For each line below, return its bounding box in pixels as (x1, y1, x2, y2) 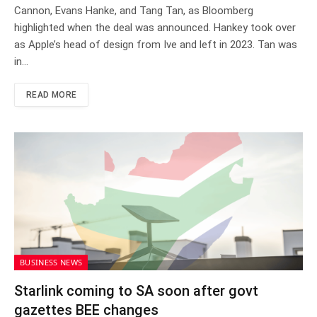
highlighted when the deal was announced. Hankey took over (14, 21, 296, 35)
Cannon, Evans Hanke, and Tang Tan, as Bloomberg (14, 4, 253, 18)
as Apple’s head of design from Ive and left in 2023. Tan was (14, 38, 297, 52)
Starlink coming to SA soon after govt (14, 282, 258, 300)
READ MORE (26, 90, 77, 100)
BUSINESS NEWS (20, 257, 83, 268)
